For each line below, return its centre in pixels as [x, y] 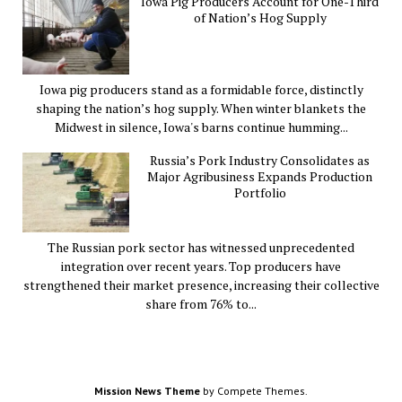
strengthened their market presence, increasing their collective [201, 285]
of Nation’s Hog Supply [260, 18]
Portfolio [260, 192]
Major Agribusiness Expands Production [260, 176]
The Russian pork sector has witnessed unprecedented [201, 248]
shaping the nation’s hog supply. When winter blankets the [201, 108]
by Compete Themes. [254, 391]
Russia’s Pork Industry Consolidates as [260, 160]
